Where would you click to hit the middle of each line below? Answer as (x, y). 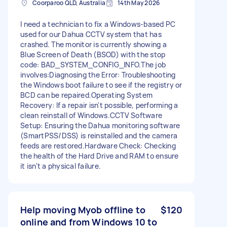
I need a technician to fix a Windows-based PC (98, 24)
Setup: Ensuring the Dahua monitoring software (100, 125)
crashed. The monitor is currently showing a (93, 44)
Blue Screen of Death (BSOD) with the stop (93, 54)
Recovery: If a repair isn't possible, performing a (99, 105)
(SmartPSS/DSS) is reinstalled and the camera (99, 135)
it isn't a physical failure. (61, 166)
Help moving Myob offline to (83, 210)
